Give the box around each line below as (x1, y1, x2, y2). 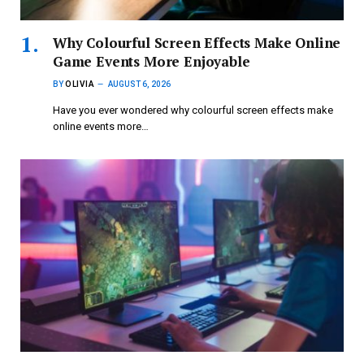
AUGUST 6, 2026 (108, 80, 171, 89)
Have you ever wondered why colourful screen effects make (53, 104, 333, 117)
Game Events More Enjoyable (53, 52, 250, 71)
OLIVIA (65, 80, 94, 89)
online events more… (53, 120, 149, 133)
